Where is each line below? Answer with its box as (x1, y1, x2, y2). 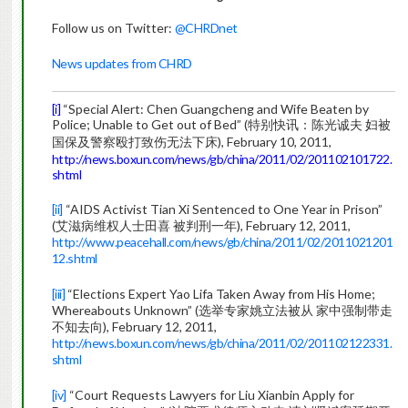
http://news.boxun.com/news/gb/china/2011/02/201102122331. (51, 335, 393, 352)
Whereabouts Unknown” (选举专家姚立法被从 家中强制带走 (51, 302, 393, 319)
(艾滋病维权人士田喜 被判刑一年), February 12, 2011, (51, 218, 351, 234)
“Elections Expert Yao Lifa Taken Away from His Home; (65, 286, 376, 302)
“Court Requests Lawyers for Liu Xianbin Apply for (66, 387, 354, 403)
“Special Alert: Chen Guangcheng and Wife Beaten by (60, 101, 370, 117)
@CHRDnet (174, 20, 238, 36)
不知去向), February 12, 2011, (51, 319, 217, 335)
